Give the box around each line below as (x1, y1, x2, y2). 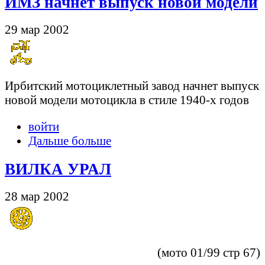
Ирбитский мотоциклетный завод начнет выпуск (5, 79, 259, 92)
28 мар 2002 (5, 189, 69, 203)
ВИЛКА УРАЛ (5, 160, 111, 178)
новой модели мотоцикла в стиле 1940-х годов (5, 93, 249, 106)
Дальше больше (28, 133, 111, 147)
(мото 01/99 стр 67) (157, 245, 260, 259)
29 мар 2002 (5, 22, 69, 37)
